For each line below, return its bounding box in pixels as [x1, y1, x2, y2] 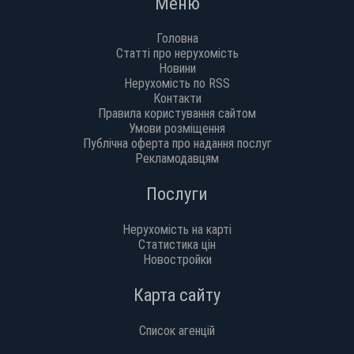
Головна [156, 31, 198, 47]
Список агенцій [139, 322, 215, 338]
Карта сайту [134, 284, 220, 306]
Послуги [146, 183, 208, 205]
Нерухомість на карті [122, 221, 232, 237]
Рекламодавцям [135, 151, 219, 167]
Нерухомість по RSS [124, 76, 230, 92]
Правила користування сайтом [98, 106, 256, 122]
